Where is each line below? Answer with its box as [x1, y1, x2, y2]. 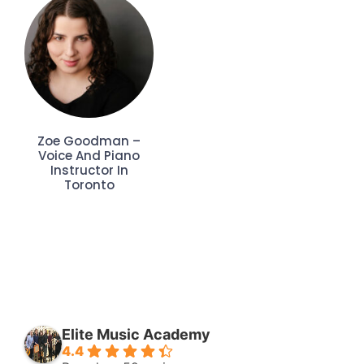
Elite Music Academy [62, 326, 210, 344]
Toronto [63, 176, 115, 194]
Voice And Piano [38, 147, 140, 165]
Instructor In [50, 162, 128, 180]
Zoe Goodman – [37, 132, 141, 150]
